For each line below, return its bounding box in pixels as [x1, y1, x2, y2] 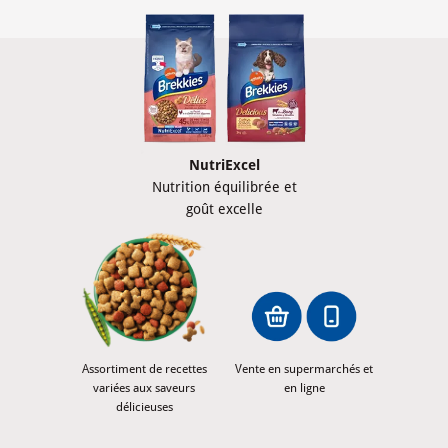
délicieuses [115, 399, 173, 414]
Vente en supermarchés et [235, 361, 373, 376]
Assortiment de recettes [81, 361, 207, 376]
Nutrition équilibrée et [151, 178, 297, 195]
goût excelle [185, 200, 263, 217]
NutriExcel [188, 156, 260, 173]
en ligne [283, 380, 325, 395]
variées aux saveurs [93, 380, 195, 395]
